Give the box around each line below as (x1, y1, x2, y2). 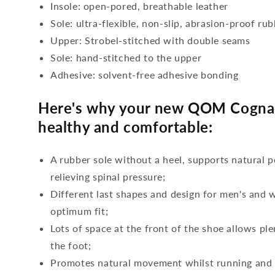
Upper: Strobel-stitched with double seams (50, 34, 250, 46)
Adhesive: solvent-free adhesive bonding (50, 69, 239, 80)
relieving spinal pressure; (50, 171, 166, 182)
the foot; (50, 239, 91, 251)
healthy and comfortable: (38, 118, 213, 136)
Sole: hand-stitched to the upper (50, 52, 202, 63)
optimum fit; (50, 205, 109, 217)
